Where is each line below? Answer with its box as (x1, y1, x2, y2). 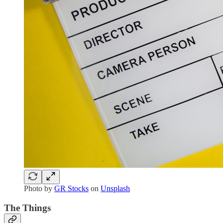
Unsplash (101, 184, 130, 193)
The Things (4, 202, 51, 213)
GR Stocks (54, 184, 89, 193)
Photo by (24, 184, 54, 193)
